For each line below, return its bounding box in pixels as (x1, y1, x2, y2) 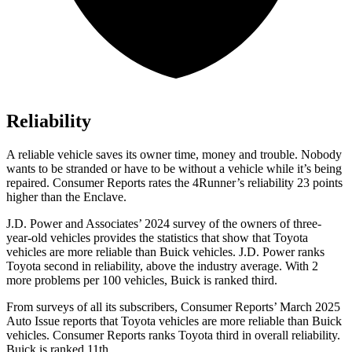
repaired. (6, 176, 53, 190)
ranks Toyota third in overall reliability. (145, 328, 340, 343)
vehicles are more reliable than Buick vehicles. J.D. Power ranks (6, 245, 324, 259)
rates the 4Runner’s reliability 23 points (145, 176, 343, 190)
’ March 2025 (273, 300, 340, 314)
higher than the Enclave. (6, 190, 126, 204)
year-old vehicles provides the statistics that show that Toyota (6, 231, 308, 245)
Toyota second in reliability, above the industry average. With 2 (6, 259, 318, 273)
